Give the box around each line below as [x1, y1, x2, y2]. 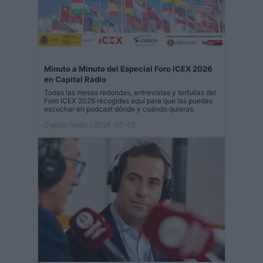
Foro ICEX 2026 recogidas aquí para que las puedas [44, 96, 213, 105]
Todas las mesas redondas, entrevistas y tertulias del [44, 87, 216, 97]
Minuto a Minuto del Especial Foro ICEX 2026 [44, 63, 213, 73]
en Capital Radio [44, 74, 106, 84]
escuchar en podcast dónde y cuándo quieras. [44, 104, 195, 113]
